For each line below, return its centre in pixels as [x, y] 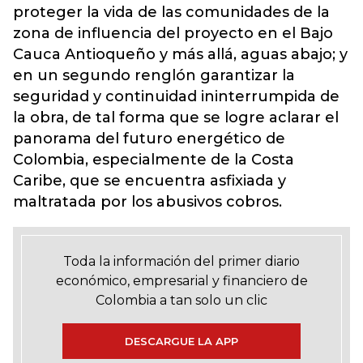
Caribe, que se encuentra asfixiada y [149, 180]
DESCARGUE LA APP [181, 341]
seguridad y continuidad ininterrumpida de [176, 96]
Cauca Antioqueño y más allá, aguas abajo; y [180, 54]
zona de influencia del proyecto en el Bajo [173, 33]
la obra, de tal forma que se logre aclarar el [176, 117]
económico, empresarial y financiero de [181, 280]
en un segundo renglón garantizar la [154, 75]
